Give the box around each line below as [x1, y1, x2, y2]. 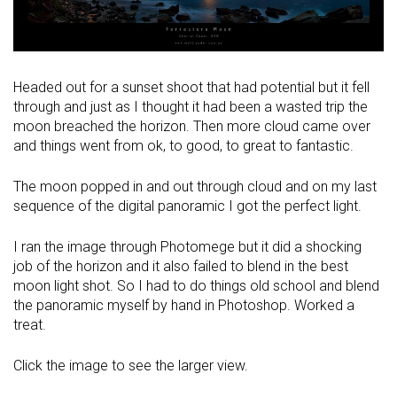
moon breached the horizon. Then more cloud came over [13, 117, 370, 135]
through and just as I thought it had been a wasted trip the [13, 97, 368, 115]
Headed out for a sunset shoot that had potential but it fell [13, 78, 370, 96]
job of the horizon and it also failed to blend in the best [13, 257, 348, 275]
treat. [13, 315, 46, 333]
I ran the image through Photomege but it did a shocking [13, 237, 362, 255]
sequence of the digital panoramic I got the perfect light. [13, 197, 362, 214]
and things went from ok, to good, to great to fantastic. [13, 136, 354, 154]
